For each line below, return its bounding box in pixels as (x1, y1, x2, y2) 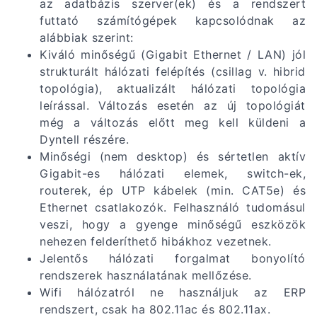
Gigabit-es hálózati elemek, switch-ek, (40, 166, 306, 180)
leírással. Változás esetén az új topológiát (40, 98, 306, 113)
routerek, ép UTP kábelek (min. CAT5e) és (40, 183, 306, 197)
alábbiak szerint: (40, 30, 134, 45)
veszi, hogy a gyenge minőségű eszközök (40, 217, 306, 231)
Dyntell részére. (40, 132, 129, 146)
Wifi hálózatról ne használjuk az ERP (40, 284, 306, 299)
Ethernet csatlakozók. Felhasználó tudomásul (40, 200, 306, 214)
